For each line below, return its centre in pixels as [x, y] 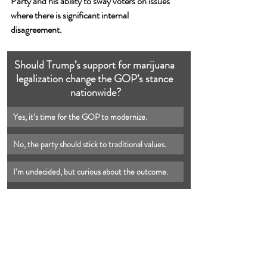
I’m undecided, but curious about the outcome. [91, 171]
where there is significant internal [71, 15]
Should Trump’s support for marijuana [95, 65]
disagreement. [36, 29]
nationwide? [95, 92]
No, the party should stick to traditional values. [90, 144]
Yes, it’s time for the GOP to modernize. [80, 117]
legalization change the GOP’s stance [95, 78]
